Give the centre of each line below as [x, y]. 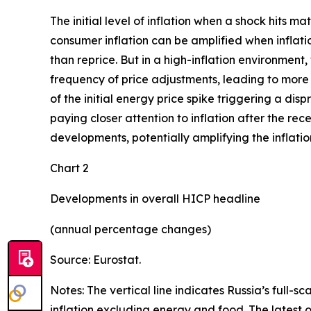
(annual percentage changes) [131, 229]
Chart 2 [69, 168]
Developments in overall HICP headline [155, 198]
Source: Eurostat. [95, 259]
